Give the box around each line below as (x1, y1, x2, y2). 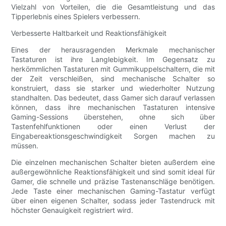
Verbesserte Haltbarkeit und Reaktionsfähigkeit (11, 29, 167, 38)
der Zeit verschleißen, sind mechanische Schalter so (11, 74, 215, 83)
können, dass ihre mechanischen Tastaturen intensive (11, 103, 215, 112)
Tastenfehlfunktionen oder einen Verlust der (11, 122, 215, 131)
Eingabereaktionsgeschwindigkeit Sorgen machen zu (11, 132, 215, 141)
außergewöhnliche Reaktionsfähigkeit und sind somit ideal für (11, 167, 215, 177)
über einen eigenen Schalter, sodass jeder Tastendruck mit (11, 196, 215, 205)
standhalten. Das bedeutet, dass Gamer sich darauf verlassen (11, 93, 215, 102)
